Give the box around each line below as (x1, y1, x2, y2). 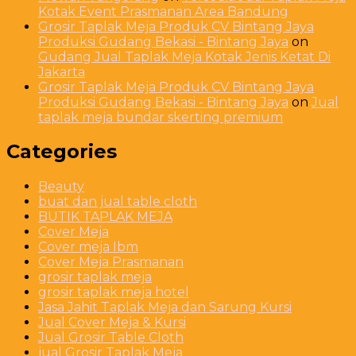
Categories (6, 140, 117, 164)
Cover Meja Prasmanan (38, 254, 184, 270)
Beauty (38, 179, 84, 195)
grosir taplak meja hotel (38, 284, 189, 300)
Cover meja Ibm (38, 239, 138, 255)
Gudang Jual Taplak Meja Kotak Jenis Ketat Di (38, 48, 331, 64)
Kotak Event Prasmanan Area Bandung (38, 3, 288, 19)
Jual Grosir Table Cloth (38, 330, 184, 346)
